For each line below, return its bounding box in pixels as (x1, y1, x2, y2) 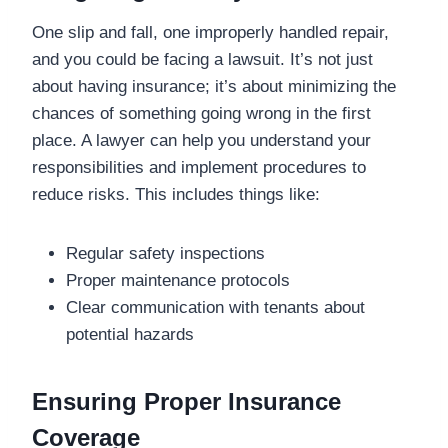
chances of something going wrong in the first (32, 103, 371, 123)
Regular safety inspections (66, 243, 265, 263)
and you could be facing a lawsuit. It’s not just (32, 49, 373, 69)
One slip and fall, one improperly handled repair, (32, 22, 389, 42)
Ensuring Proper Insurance (32, 387, 341, 415)
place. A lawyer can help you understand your (32, 130, 371, 150)
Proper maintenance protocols (66, 270, 290, 290)
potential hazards (66, 324, 194, 344)
